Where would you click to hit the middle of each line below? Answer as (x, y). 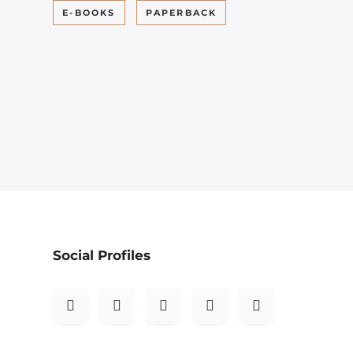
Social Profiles (102, 256)
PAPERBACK (181, 13)
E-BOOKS (89, 13)
